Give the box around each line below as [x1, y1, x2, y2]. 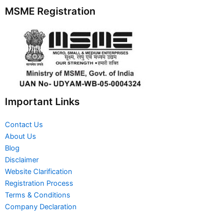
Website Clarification [5, 167, 72, 176]
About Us [5, 132, 36, 141]
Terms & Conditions [5, 191, 70, 200]
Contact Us [5, 120, 43, 130]
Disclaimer [5, 155, 39, 165]
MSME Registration [5, 5, 95, 18]
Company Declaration [5, 202, 77, 212]
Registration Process [5, 179, 73, 188]
